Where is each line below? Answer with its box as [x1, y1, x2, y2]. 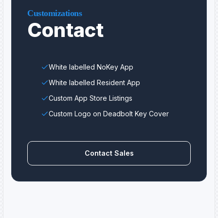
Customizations [27, 8, 82, 18]
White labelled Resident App [49, 78, 140, 87]
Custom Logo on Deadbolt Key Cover [49, 109, 169, 118]
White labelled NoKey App [49, 63, 133, 72]
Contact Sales [84, 149, 134, 158]
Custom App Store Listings [49, 94, 132, 103]
